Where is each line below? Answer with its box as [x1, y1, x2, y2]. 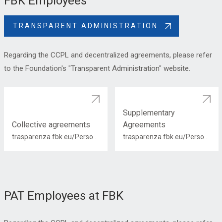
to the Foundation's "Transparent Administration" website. [3, 64, 190, 73]
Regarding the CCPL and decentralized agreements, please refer [3, 51, 212, 59]
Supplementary [122, 108, 175, 117]
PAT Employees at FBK [3, 189, 123, 203]
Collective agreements [11, 120, 90, 129]
